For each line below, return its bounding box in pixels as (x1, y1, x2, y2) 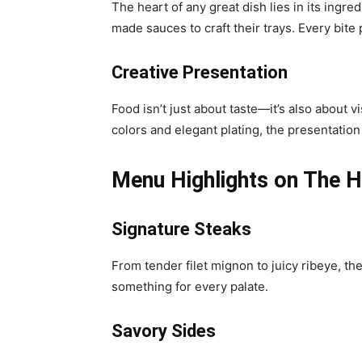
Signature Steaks (112, 219, 251, 240)
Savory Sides (112, 321, 216, 342)
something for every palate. (112, 279, 268, 295)
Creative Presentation (112, 62, 288, 83)
